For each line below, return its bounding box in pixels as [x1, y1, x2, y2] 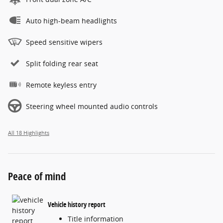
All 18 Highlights [8, 129, 49, 136]
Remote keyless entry [26, 80, 97, 90]
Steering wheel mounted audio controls [26, 102, 158, 111]
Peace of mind [8, 169, 66, 183]
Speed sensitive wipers [26, 37, 103, 47]
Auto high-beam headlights [26, 16, 117, 25]
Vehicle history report [48, 199, 106, 209]
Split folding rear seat [26, 59, 98, 68]
